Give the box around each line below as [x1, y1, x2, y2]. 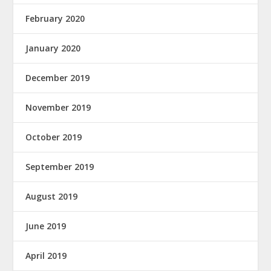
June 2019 [25, 220, 67, 232]
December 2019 [25, 71, 90, 83]
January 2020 [25, 42, 81, 54]
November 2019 [25, 101, 91, 113]
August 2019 [25, 190, 78, 202]
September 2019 [25, 160, 94, 172]
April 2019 [25, 249, 67, 261]
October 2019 [25, 131, 82, 143]
